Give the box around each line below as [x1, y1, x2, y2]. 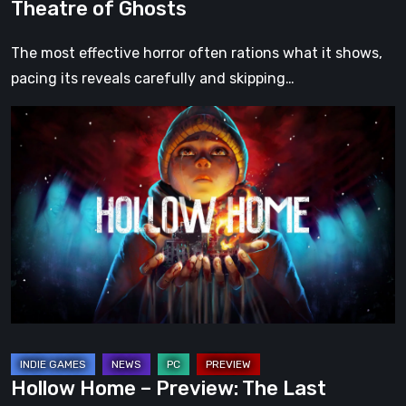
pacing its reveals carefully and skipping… [11, 70, 295, 88]
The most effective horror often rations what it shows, [11, 44, 382, 63]
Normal [10, 261, 58, 279]
